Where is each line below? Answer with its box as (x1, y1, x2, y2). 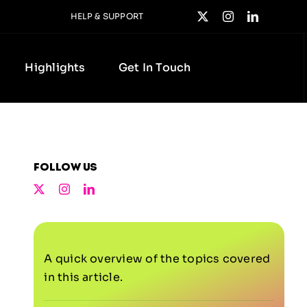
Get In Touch (118, 60, 191, 75)
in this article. (44, 270, 123, 285)
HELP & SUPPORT (70, 11, 144, 21)
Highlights (25, 60, 86, 75)
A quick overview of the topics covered (44, 251, 271, 267)
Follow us (34, 160, 98, 174)
